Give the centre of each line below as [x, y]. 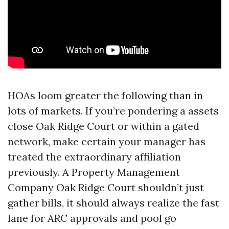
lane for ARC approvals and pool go [92, 218]
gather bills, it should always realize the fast [113, 203]
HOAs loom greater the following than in [105, 95]
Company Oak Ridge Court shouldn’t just [106, 187]
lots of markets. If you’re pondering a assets [113, 111]
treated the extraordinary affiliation [94, 157]
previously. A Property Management [94, 172]
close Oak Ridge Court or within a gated [104, 126]
